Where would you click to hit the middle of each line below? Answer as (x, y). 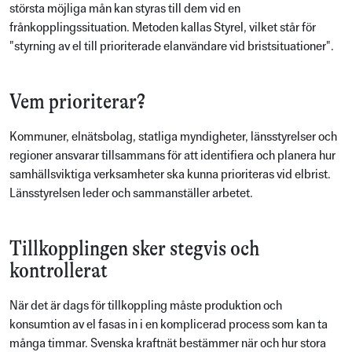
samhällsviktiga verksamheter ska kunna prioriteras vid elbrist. (170, 174)
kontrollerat (59, 270)
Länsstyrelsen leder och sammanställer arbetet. (131, 192)
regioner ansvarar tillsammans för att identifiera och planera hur (172, 155)
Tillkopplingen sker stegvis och (134, 248)
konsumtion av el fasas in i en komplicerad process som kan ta (169, 324)
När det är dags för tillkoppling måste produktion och (146, 306)
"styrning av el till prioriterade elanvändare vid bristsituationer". (172, 46)
